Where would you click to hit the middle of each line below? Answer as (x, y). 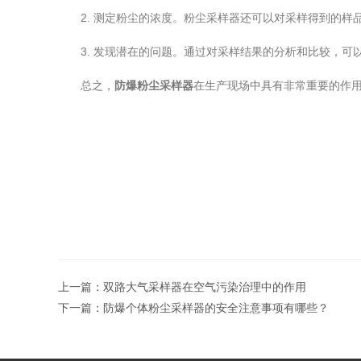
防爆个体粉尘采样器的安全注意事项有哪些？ (216, 308)
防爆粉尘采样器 (154, 85)
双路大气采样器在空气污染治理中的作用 (205, 287)
